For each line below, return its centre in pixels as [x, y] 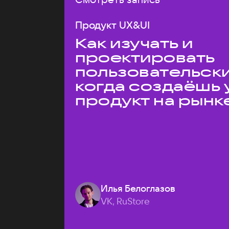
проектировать [145, 58]
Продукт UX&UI [112, 25]
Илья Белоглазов [138, 188]
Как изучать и [134, 43]
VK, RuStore [125, 201]
